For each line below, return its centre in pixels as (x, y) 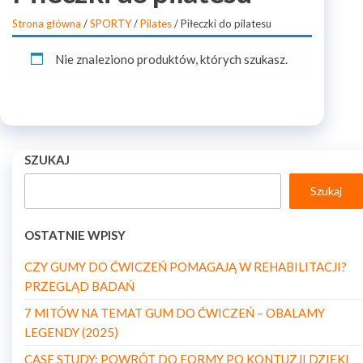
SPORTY (111, 23)
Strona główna (47, 23)
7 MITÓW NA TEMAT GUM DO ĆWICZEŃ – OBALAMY (175, 313)
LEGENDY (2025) (71, 332)
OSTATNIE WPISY (75, 235)
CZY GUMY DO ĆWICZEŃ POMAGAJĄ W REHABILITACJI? (186, 267)
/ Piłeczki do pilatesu (222, 23)
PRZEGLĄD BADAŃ (79, 286)
